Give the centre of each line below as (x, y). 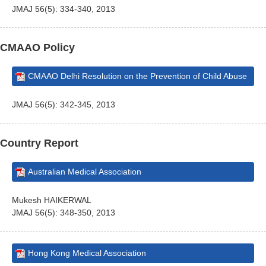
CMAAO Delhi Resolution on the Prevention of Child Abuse (137, 76)
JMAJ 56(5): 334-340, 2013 (64, 9)
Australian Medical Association (85, 172)
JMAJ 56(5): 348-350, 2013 (64, 213)
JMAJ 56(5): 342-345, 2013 (64, 104)
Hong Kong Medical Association (87, 253)
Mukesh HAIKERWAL (52, 200)
